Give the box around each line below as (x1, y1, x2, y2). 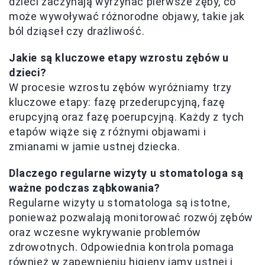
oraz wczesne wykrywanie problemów (9, 226, 201, 239)
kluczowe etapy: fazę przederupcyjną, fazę (9, 96, 225, 109)
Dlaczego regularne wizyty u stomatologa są (9, 167, 244, 180)
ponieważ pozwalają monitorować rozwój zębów (9, 211, 253, 224)
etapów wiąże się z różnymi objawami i (9, 125, 206, 138)
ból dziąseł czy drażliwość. (9, 25, 145, 38)
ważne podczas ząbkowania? (9, 182, 161, 195)
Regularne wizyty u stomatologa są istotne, (9, 196, 230, 209)
